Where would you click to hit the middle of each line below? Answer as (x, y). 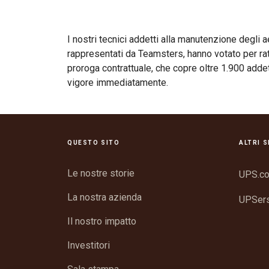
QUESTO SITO (94, 142)
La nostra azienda (104, 197)
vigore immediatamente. (118, 82)
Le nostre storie (101, 173)
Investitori (89, 245)
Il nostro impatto (102, 221)
